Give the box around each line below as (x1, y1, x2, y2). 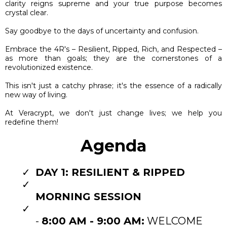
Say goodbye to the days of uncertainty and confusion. (5, 26, 199, 35)
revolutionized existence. (5, 62, 93, 72)
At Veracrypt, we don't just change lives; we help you (5, 108, 222, 118)
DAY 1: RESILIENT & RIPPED (35, 166, 185, 178)
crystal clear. (5, 8, 48, 17)
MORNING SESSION (35, 190, 141, 203)
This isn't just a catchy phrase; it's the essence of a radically (5, 81, 222, 90)
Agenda (81, 135, 146, 156)
